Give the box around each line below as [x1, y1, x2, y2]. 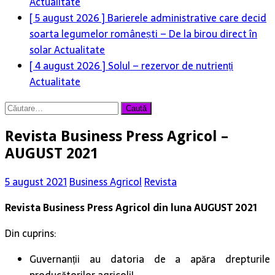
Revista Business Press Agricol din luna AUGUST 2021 [5, 199, 257, 216]
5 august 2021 [5, 174, 67, 190]
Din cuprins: [5, 225, 56, 242]
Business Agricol [69, 174, 142, 190]
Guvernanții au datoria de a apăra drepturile [29, 251, 270, 268]
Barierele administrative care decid [107, 9, 266, 26]
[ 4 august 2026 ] [29, 57, 108, 74]
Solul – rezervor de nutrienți [108, 57, 233, 74]
